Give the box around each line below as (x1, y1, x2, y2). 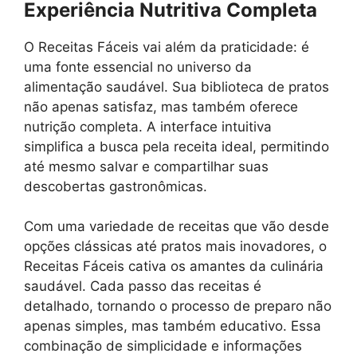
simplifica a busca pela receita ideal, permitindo (24, 138, 329, 155)
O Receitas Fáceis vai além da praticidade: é (24, 38, 309, 55)
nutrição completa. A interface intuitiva (24, 118, 272, 135)
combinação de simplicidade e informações (24, 338, 302, 354)
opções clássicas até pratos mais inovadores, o (24, 238, 327, 254)
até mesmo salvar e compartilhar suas (24, 158, 269, 175)
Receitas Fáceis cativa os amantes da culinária (24, 258, 324, 274)
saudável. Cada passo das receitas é (24, 278, 261, 294)
